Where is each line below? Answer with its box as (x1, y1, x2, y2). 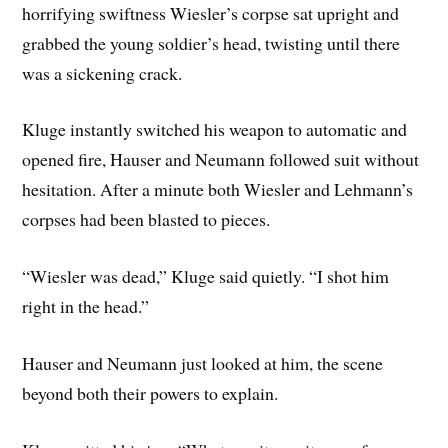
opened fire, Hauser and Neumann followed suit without (22, 147, 420, 172)
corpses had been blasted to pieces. (22, 207, 271, 232)
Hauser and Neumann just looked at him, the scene (22, 350, 384, 375)
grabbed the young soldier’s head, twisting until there (22, 30, 401, 55)
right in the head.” (22, 294, 150, 319)
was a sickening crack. (22, 60, 183, 85)
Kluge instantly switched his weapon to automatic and (22, 117, 408, 142)
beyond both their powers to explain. (22, 380, 279, 405)
